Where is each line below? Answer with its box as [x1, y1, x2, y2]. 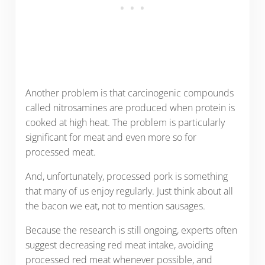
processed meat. [25, 146, 96, 159]
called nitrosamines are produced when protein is [25, 101, 235, 115]
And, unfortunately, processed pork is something [25, 170, 228, 183]
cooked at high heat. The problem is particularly [25, 116, 225, 130]
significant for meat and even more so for [25, 131, 196, 144]
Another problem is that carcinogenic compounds [25, 86, 234, 100]
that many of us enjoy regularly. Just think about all [25, 185, 233, 198]
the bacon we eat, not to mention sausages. [25, 199, 205, 213]
